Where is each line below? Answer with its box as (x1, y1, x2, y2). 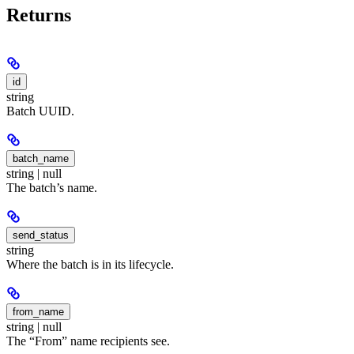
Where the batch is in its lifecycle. (6, 257, 174, 271)
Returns (6, 5, 71, 25)
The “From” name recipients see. (6, 333, 170, 348)
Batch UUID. (6, 104, 74, 118)
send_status (13, 228, 69, 241)
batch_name (13, 152, 69, 164)
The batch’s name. (6, 180, 97, 194)
